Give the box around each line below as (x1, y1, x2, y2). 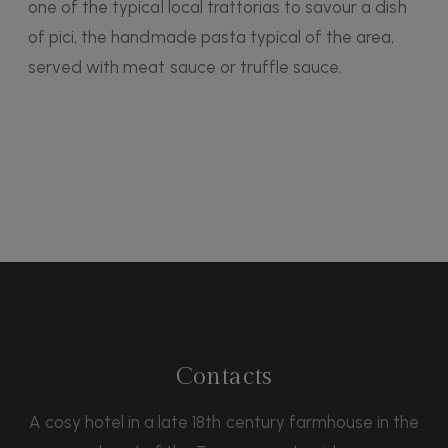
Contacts (176, 363, 272, 392)
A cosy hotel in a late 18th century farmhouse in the (28, 412, 420, 433)
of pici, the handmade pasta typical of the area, (28, 27, 395, 48)
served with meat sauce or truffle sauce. (28, 57, 343, 78)
